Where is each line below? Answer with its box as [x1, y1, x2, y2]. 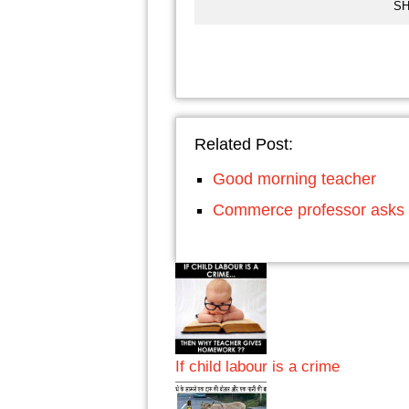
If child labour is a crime [175, 357, 340, 375]
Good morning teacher [213, 170, 376, 188]
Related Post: [194, 135, 293, 153]
